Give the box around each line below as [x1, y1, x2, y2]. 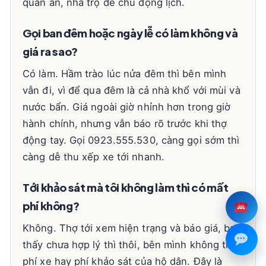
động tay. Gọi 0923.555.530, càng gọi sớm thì [23, 134, 240, 146]
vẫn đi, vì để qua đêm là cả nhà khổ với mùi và [23, 84, 240, 96]
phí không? [23, 199, 80, 213]
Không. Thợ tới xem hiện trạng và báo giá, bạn [23, 222, 242, 234]
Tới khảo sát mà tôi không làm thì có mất [23, 180, 229, 194]
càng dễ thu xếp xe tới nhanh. [23, 151, 164, 163]
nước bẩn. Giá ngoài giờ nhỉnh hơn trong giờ [23, 101, 231, 113]
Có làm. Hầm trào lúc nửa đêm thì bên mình [23, 68, 227, 80]
